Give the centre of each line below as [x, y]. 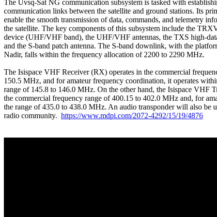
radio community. [32, 115]
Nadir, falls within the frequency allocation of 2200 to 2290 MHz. [104, 54]
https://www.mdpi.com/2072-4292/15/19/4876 [132, 115]
